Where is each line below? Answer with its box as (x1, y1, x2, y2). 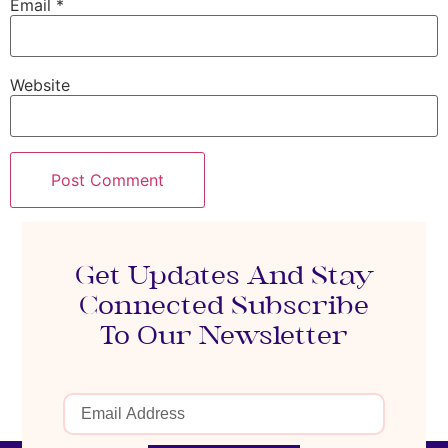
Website (10, 75, 70, 96)
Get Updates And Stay (74, 265, 374, 290)
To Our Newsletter (100, 325, 348, 350)
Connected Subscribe (79, 295, 369, 320)
